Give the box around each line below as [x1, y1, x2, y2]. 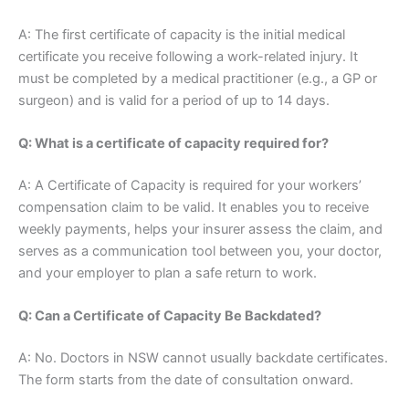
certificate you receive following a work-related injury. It [18, 47, 358, 65]
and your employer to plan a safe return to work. [18, 264, 317, 281]
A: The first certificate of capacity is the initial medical [18, 26, 345, 43]
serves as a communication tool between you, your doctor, [18, 242, 382, 259]
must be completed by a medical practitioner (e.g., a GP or [18, 69, 377, 87]
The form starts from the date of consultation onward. [18, 372, 353, 389]
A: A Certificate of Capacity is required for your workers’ [18, 176, 362, 194]
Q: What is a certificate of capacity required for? [18, 135, 329, 152]
